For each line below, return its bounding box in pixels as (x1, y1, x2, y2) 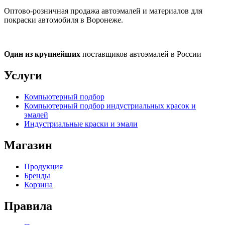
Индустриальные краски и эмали (24, 120, 138, 129)
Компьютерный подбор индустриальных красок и (24, 101, 196, 110)
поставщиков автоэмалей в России (80, 50, 201, 59)
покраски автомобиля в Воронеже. (4, 16, 123, 25)
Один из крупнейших (4, 50, 80, 59)
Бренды (24, 171, 50, 180)
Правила (4, 199, 52, 212)
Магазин (4, 138, 52, 152)
